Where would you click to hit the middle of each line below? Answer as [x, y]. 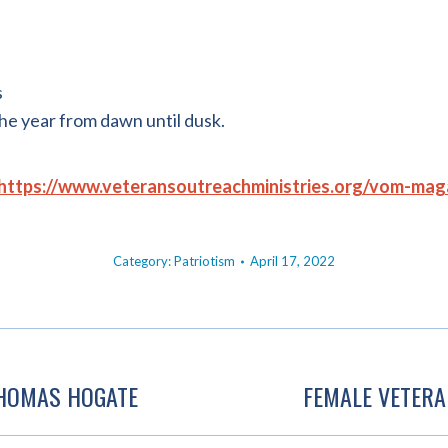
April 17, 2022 [292, 261]
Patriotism [204, 261]
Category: [143, 261]
